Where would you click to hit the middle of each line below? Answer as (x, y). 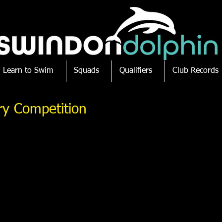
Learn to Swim (28, 71)
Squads (86, 71)
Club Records (195, 71)
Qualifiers (136, 71)
